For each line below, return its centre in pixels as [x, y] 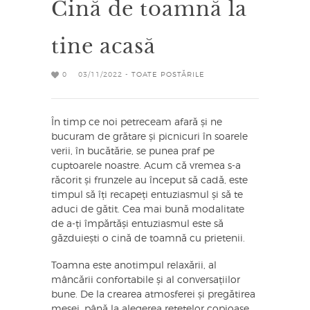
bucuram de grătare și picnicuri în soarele [149, 137]
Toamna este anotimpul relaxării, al [134, 265]
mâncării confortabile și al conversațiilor [146, 280]
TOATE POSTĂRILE [168, 74]
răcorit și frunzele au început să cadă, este [149, 180]
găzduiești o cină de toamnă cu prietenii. [148, 238]
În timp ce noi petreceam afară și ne [137, 122]
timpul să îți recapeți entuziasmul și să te [147, 195]
